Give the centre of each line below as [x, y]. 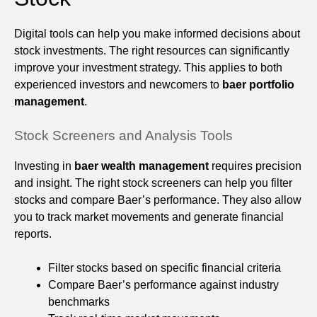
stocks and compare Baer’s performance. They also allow [158, 200]
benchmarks [79, 302]
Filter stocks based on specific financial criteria [165, 268]
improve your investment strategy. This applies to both [148, 68]
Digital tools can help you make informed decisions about [157, 34]
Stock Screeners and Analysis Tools [123, 136]
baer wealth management [142, 166]
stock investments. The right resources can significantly [152, 51]
